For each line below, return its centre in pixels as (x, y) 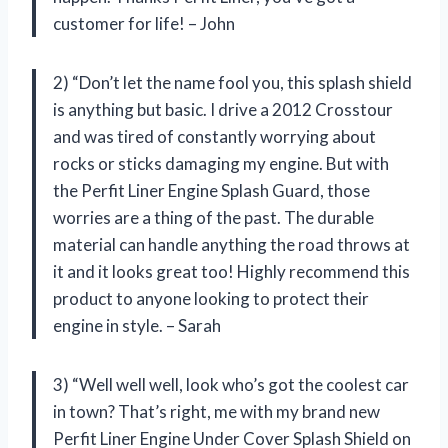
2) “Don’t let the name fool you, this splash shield (232, 82)
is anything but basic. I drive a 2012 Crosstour (223, 109)
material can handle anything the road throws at (231, 244)
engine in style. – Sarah (137, 325)
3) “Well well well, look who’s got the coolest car (231, 384)
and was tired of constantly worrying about (214, 136)
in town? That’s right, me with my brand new (216, 411)
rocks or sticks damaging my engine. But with (221, 163)
